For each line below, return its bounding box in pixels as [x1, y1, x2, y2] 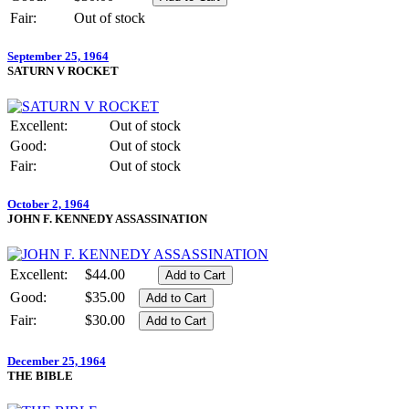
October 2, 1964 [7, 197, 89, 212]
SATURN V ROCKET [7, 63, 119, 78]
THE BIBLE [7, 368, 73, 383]
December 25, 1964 [7, 353, 106, 368]
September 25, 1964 [7, 48, 109, 63]
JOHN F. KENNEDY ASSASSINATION [7, 212, 207, 226]
